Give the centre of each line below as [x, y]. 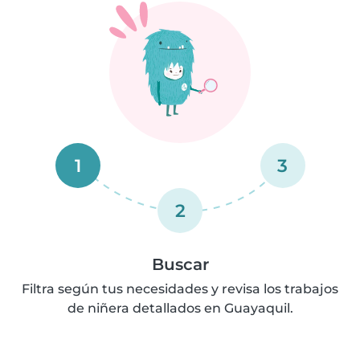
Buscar [180, 264]
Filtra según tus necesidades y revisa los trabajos [180, 288]
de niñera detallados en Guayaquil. [180, 308]
